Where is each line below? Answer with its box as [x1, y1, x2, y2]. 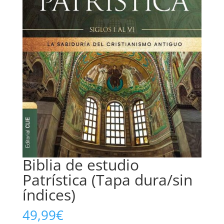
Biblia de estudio [22, 154, 139, 175]
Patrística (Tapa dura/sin [22, 169, 192, 190]
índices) [22, 184, 75, 205]
